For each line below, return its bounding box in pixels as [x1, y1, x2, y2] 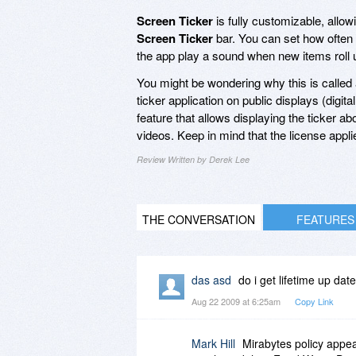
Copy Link [295, 294, 334, 308]
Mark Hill [192, 335, 235, 351]
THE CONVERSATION [142, 211, 255, 227]
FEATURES [296, 211, 354, 227]
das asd [192, 271, 231, 288]
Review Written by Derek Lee [137, 153, 250, 165]
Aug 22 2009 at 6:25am [192, 294, 283, 308]
